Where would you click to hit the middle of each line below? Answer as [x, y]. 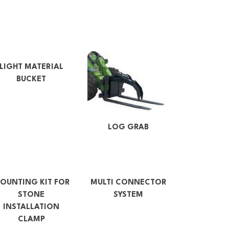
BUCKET [31, 79]
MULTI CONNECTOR [128, 183]
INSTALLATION [31, 208]
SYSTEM [128, 195]
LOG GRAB [128, 128]
